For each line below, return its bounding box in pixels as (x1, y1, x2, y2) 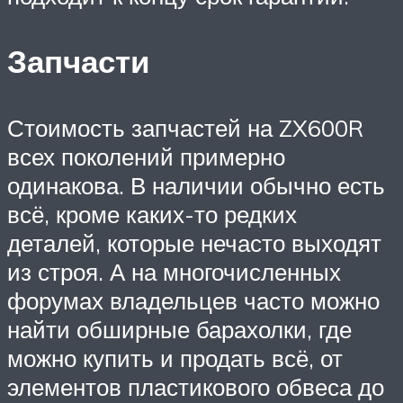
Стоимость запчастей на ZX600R (7, 112, 363, 142)
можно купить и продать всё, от (7, 343, 343, 372)
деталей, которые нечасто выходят (7, 228, 381, 257)
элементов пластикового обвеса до (7, 372, 384, 401)
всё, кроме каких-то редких (7, 199, 297, 228)
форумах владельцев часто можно (7, 285, 380, 315)
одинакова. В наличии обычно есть (7, 170, 385, 200)
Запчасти (7, 41, 150, 82)
